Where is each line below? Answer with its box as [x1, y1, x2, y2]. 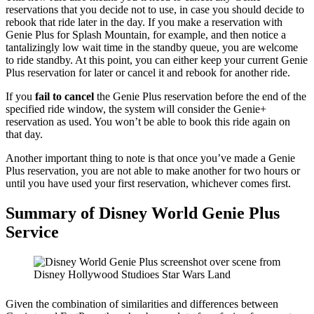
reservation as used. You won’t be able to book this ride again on [6, 116, 290, 128]
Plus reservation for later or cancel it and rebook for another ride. [6, 67, 290, 79]
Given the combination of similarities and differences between [6, 298, 278, 310]
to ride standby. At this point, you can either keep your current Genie [6, 54, 308, 67]
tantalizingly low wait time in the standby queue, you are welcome [6, 41, 298, 54]
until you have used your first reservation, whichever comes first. [6, 177, 291, 190]
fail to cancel [35, 90, 97, 103]
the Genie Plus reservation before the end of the [97, 90, 306, 103]
